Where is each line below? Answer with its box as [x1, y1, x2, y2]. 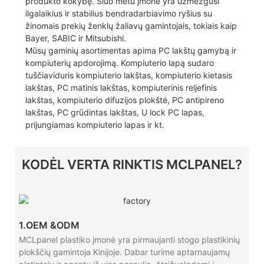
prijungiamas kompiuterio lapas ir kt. [25, 120, 164, 130]
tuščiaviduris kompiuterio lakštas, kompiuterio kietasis [25, 70, 232, 81]
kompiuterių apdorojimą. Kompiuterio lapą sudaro [25, 58, 214, 68]
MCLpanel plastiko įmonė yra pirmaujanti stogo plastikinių [18, 235, 240, 245]
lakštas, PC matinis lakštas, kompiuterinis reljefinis [25, 82, 217, 93]
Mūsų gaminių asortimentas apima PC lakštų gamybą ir [25, 45, 236, 56]
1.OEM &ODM [18, 219, 80, 232]
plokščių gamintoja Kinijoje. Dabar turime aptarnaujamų [18, 247, 230, 258]
